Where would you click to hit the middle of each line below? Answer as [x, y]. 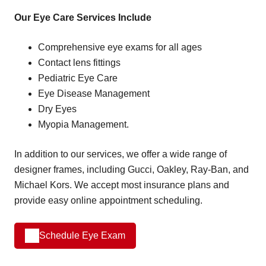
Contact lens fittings [79, 62]
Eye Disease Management [94, 93]
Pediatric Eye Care [78, 78]
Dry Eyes [57, 109]
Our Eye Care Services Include [83, 17]
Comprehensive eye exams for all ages [120, 47]
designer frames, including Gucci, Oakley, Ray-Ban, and [132, 169]
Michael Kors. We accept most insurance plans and [122, 185]
